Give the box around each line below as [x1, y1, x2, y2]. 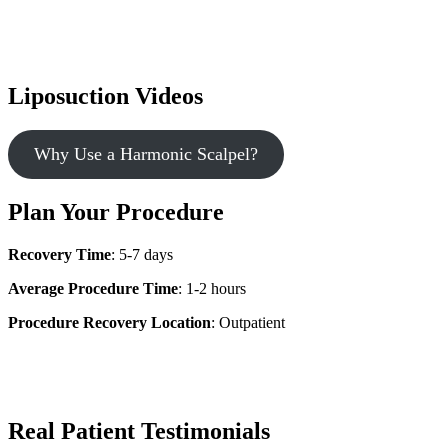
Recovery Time [8, 245, 111, 263]
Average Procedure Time [8, 279, 178, 297]
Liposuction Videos [8, 82, 203, 109]
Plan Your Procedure [8, 198, 224, 225]
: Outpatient [211, 313, 285, 331]
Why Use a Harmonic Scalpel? [33, 143, 258, 164]
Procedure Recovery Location [8, 313, 211, 331]
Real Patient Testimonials [8, 417, 270, 444]
